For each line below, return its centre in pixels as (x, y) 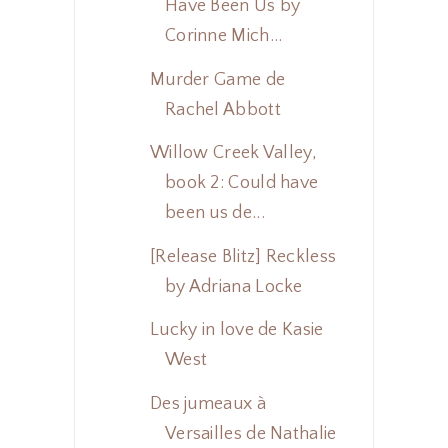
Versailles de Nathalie (250, 433)
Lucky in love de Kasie (236, 330)
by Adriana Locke (233, 286)
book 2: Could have (241, 183)
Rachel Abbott (222, 109)
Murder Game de (217, 79)
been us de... (214, 213)
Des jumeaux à (207, 403)
